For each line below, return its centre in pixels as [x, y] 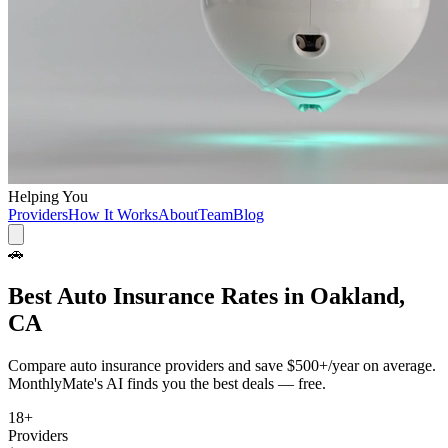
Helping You [48, 196]
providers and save [222, 365]
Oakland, [357, 295]
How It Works [113, 214]
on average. [397, 365]
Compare [39, 365]
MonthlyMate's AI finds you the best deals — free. [167, 383]
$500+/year [323, 365]
